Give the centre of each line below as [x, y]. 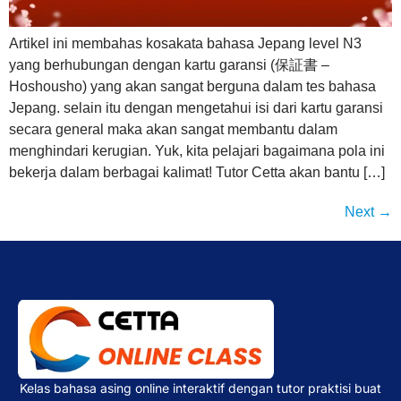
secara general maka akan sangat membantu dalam [173, 129]
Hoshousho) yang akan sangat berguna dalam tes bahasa [192, 86]
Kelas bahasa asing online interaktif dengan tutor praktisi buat [200, 388]
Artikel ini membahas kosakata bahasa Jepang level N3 [185, 43]
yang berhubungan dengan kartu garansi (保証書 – [169, 64]
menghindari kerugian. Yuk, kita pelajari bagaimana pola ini [197, 150]
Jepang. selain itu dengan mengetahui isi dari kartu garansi [196, 107]
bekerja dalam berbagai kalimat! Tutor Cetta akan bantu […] [197, 172]
